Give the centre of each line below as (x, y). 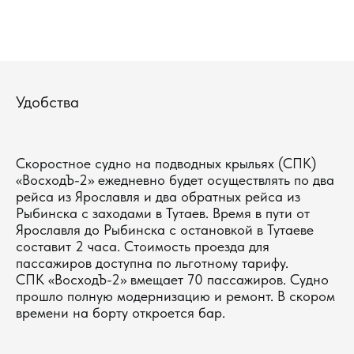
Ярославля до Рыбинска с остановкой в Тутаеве (165, 229)
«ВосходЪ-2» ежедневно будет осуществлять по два (175, 179)
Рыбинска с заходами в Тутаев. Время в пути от (163, 213)
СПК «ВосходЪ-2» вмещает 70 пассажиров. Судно (172, 279)
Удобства (47, 102)
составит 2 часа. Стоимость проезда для (143, 246)
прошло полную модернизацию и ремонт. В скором (175, 296)
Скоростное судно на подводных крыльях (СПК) (166, 163)
